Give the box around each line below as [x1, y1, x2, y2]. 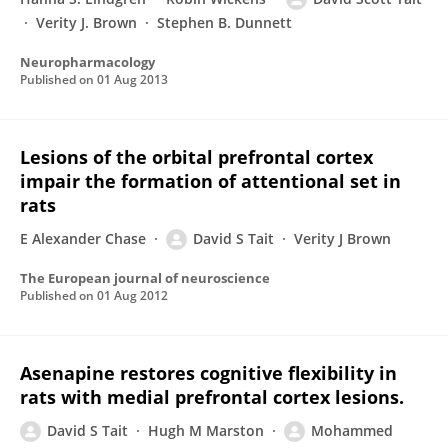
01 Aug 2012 [97, 287, 168, 304]
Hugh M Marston [148, 421, 264, 440]
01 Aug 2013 [97, 71, 168, 88]
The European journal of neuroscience [20, 269, 270, 287]
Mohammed [311, 421, 393, 440]
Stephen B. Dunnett [157, 13, 292, 32]
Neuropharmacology [20, 53, 155, 71]
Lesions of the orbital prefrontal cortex [20, 145, 373, 169]
